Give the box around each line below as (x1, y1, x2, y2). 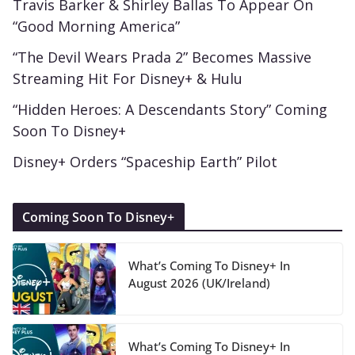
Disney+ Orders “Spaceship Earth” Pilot (13, 151, 277, 171)
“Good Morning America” (13, 16, 180, 36)
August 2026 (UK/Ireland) (128, 274, 270, 291)
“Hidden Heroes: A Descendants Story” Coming (13, 99, 327, 119)
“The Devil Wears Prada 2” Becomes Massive (13, 47, 311, 67)
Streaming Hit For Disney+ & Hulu (13, 68, 242, 88)
